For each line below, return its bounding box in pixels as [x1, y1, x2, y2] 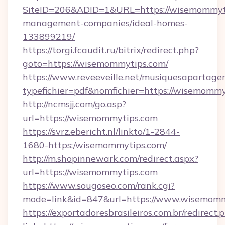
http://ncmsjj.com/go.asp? [23, 98, 126, 110]
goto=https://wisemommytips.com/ [23, 58, 168, 69]
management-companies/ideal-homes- [23, 17, 188, 29]
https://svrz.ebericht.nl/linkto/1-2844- [23, 126, 180, 137]
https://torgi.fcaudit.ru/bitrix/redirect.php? [23, 44, 199, 56]
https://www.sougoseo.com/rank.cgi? [23, 180, 175, 191]
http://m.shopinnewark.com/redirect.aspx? [23, 153, 198, 164]
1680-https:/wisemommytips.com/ [23, 139, 167, 151]
